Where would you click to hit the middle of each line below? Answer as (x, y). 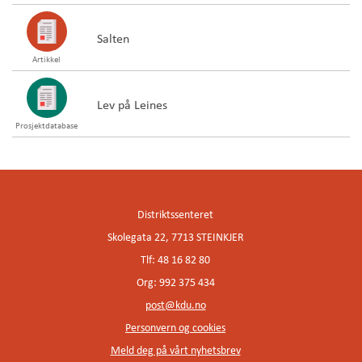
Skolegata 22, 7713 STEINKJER (175, 237)
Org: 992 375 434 (175, 282)
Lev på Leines (132, 104)
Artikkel (46, 59)
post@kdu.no (175, 305)
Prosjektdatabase (46, 125)
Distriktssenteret (175, 215)
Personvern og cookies (175, 328)
